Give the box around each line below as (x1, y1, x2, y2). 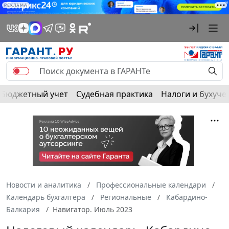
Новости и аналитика (6, 180, 81, 190)
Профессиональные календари (96, 180, 206, 190)
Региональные (100, 192, 151, 202)
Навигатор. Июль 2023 (53, 204, 132, 215)
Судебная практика (76, 88, 153, 100)
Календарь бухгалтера (6, 192, 85, 202)
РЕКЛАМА (4, 3, 28, 8)
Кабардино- (166, 192, 208, 202)
